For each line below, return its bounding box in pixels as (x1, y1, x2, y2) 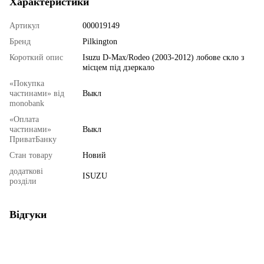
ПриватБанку (9, 134, 57, 144)
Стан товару (9, 150, 52, 160)
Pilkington (82, 37, 117, 46)
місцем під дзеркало (82, 62, 154, 72)
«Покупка (9, 78, 44, 88)
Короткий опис (9, 52, 63, 62)
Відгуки (9, 208, 47, 220)
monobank (9, 98, 44, 108)
